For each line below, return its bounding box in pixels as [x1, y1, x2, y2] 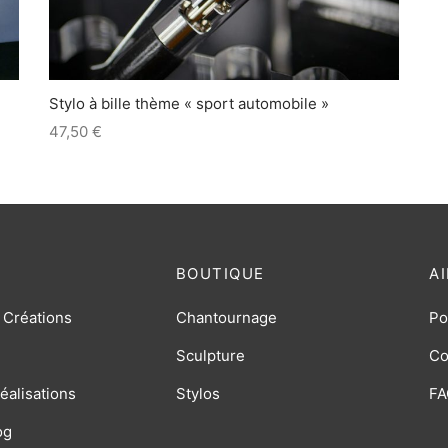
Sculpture [175, 345, 245, 365]
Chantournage [175, 307, 277, 327]
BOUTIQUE [175, 264, 265, 283]
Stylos [175, 383, 220, 403]
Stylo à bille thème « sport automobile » [49, 94, 329, 114]
